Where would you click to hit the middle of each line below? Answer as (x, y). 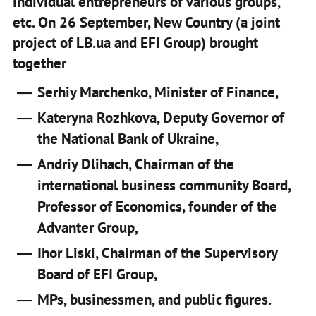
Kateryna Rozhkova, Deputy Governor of (160, 117)
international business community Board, (164, 185)
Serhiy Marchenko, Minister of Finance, (158, 92)
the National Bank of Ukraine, (128, 138)
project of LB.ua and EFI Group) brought (135, 42)
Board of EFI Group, (97, 274)
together (39, 63)
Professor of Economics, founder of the (157, 206)
